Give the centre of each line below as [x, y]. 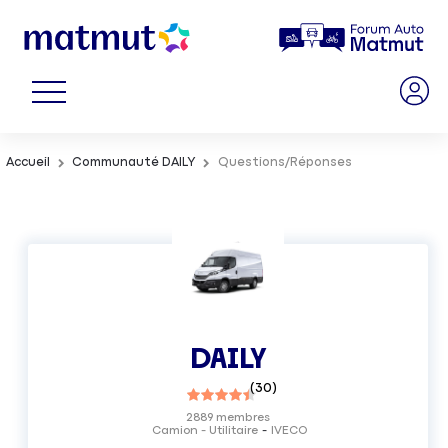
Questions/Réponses [284, 163]
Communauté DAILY [134, 163]
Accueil [28, 163]
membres [242, 417]
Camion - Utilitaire [204, 430]
